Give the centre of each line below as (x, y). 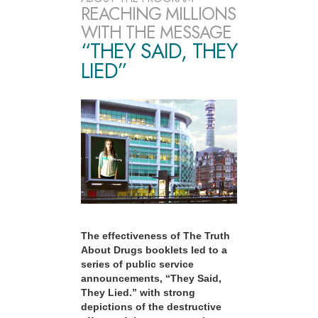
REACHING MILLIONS (158, 14)
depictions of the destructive (151, 307)
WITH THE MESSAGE (156, 33)
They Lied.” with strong (138, 293)
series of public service (137, 264)
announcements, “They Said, (151, 279)
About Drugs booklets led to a (154, 250)
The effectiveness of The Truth (155, 236)
